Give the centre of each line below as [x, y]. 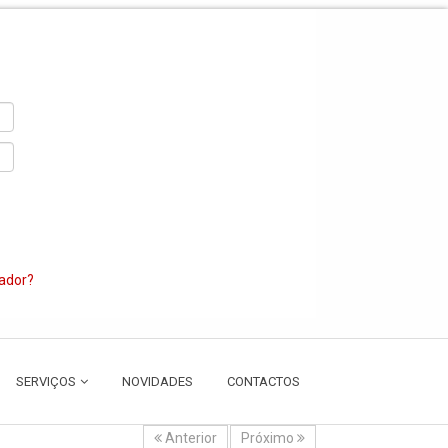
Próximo [268, 437]
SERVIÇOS [45, 381]
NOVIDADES [157, 381]
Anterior [189, 437]
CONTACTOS [263, 381]
